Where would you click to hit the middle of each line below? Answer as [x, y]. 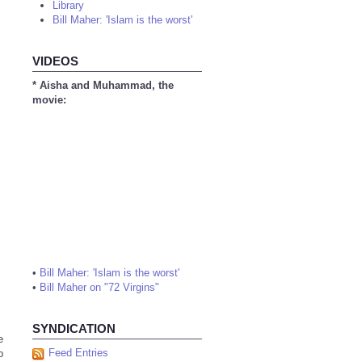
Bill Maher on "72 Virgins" [99, 287]
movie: [49, 100]
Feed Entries [78, 353]
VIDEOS [55, 61]
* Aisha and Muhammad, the [103, 85]
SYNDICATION [74, 328]
